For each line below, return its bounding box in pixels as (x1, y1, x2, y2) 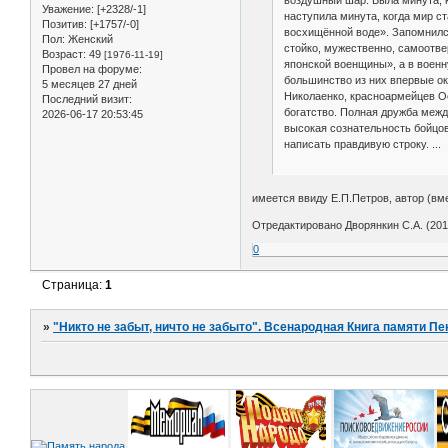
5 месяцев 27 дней (42, 78, 137, 91)
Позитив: (42, 18, 87, 31)
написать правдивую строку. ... (283, 137, 441, 150)
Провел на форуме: (42, 63, 142, 76)
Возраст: (42, 48, 86, 61)
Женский (65, 33, 113, 46)
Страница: (42, 278, 106, 292)
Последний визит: (42, 93, 132, 106)
